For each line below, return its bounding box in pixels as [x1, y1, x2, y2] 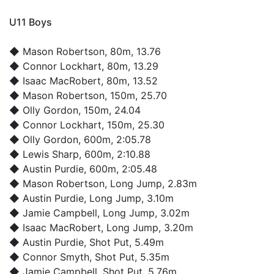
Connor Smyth [23, 250, 89, 263]
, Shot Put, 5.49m [84, 235, 164, 248]
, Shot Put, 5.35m [89, 250, 169, 263]
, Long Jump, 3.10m [84, 191, 174, 204]
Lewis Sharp [23, 147, 79, 160]
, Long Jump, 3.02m [97, 206, 190, 219]
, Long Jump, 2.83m [105, 177, 197, 190]
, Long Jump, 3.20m [101, 221, 193, 234]
